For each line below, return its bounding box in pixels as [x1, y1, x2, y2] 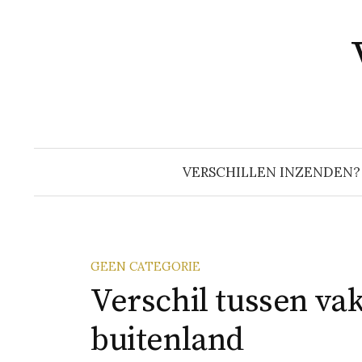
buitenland [90, 320, 245, 360]
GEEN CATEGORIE [90, 259, 200, 274]
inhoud [32, 23, 82, 42]
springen [32, 46, 94, 65]
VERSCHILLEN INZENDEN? [182, 163, 360, 181]
